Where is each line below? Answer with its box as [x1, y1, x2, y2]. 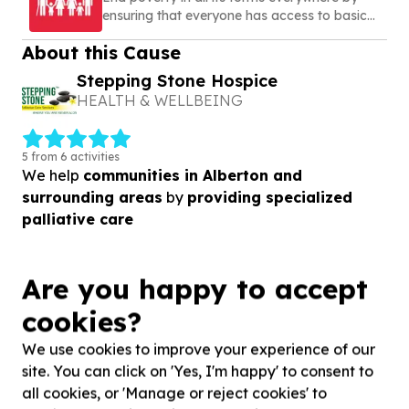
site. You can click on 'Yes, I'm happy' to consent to [22, 362, 373, 380]
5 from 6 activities [22, 149, 120, 163]
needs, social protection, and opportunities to [102, 26, 380, 42]
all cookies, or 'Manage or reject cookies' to [22, 383, 327, 402]
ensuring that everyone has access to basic [102, 7, 367, 24]
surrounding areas [22, 187, 163, 206]
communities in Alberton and [83, 165, 302, 184]
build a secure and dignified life [102, 44, 292, 60]
